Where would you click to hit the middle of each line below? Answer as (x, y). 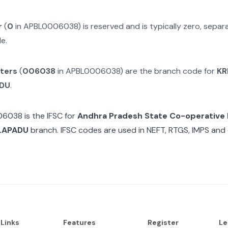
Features (79, 222)
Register (163, 222)
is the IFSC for (49, 116)
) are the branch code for (169, 71)
